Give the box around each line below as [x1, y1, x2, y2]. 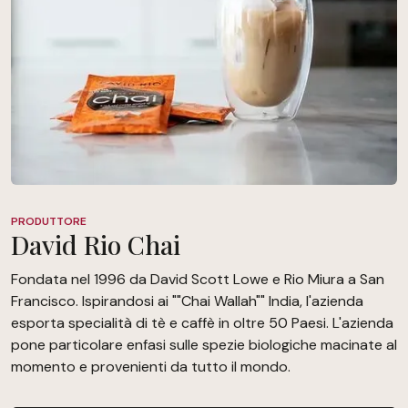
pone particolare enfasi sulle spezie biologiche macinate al [11, 335, 397, 355]
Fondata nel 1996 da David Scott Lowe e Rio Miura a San [11, 270, 384, 290]
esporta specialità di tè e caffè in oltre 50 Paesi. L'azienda [11, 313, 393, 333]
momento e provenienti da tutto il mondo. [11, 357, 291, 377]
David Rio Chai [11, 228, 180, 262]
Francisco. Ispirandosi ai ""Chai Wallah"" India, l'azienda [11, 291, 363, 311]
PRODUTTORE [11, 214, 87, 229]
